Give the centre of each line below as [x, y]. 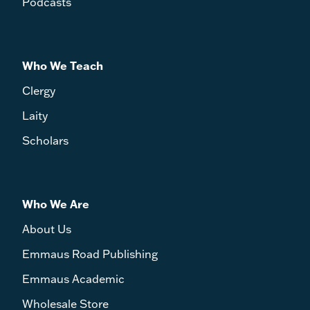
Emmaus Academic [73, 279]
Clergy [39, 90]
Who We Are [56, 203]
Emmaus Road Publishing [90, 254]
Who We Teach [63, 65]
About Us [47, 229]
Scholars [45, 140]
